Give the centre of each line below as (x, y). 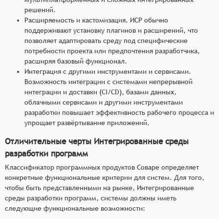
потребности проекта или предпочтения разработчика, (112, 51)
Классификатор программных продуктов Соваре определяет (102, 167)
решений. (40, 10)
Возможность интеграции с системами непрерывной (109, 81)
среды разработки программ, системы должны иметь (91, 198)
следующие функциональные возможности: (75, 208)
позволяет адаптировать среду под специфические (106, 40)
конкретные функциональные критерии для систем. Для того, (105, 177)
